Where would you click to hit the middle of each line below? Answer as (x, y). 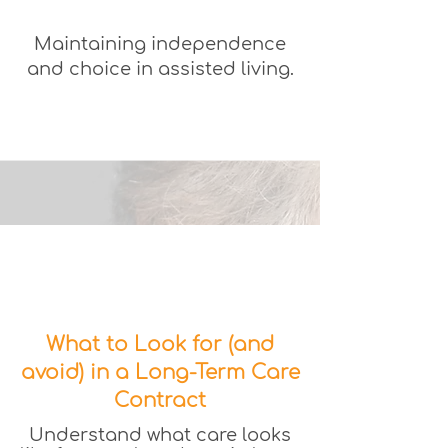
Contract (160, 400)
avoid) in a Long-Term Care (160, 372)
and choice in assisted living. (160, 69)
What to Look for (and (160, 344)
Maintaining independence (160, 44)
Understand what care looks (160, 435)
